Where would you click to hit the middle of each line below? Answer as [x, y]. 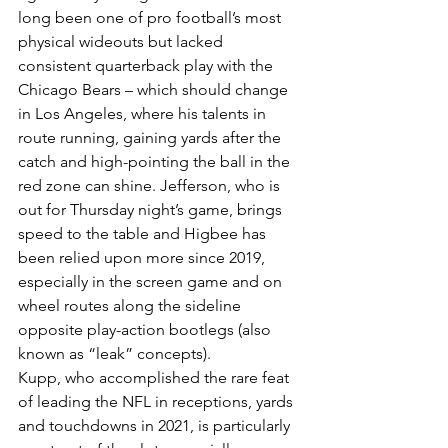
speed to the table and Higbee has [144, 233]
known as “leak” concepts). [114, 353]
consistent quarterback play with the [147, 65]
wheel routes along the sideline [131, 305]
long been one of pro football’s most [151, 17]
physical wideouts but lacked [122, 41]
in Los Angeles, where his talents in [144, 113]
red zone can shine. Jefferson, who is [151, 185]
